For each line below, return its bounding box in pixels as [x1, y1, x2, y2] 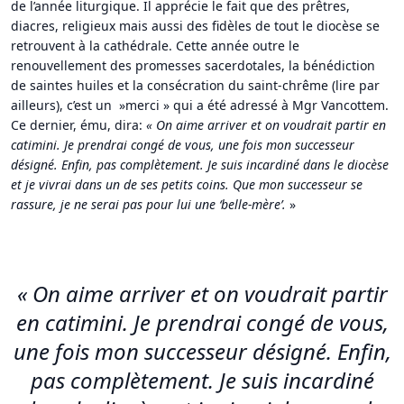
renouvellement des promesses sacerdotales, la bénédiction [11, 56, 375, 74]
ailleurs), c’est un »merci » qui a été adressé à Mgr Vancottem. [11, 96, 389, 114]
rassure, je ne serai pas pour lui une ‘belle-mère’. [11, 195, 286, 213]
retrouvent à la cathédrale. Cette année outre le [11, 36, 299, 54]
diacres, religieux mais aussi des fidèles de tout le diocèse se [11, 16, 380, 34]
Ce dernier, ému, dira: [11, 115, 146, 133]
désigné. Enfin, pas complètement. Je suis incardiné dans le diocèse [11, 155, 389, 173]
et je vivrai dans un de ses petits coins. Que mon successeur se [11, 175, 363, 193]
